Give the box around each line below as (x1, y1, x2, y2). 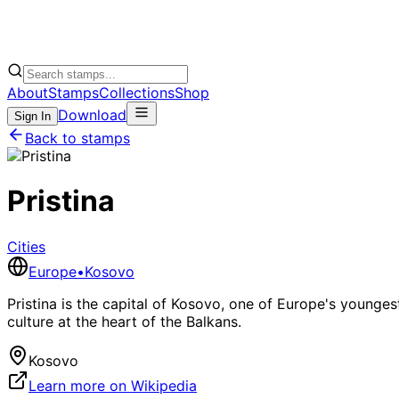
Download (58, 105, 126, 124)
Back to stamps (25, 128, 130, 147)
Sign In (14, 109, 51, 123)
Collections (99, 83, 175, 102)
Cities (7, 237, 45, 256)
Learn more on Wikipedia (28, 376, 197, 395)
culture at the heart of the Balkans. (7, 312, 241, 330)
